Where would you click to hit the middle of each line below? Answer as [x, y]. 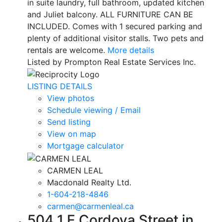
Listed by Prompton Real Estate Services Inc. [111, 62]
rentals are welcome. [66, 50]
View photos [71, 98]
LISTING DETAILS [60, 86]
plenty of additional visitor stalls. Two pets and [115, 38]
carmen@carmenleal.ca [90, 206]
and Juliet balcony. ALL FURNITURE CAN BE [110, 14]
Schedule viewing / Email [94, 110]
